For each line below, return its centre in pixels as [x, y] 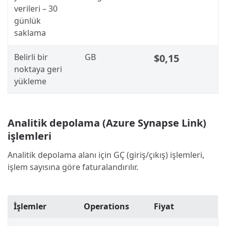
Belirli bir [31, 57]
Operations [106, 207]
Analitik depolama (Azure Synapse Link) [107, 123]
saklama [30, 33]
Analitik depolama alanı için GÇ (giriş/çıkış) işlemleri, [106, 155]
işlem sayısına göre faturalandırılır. [73, 167]
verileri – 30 [36, 8]
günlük [27, 20]
